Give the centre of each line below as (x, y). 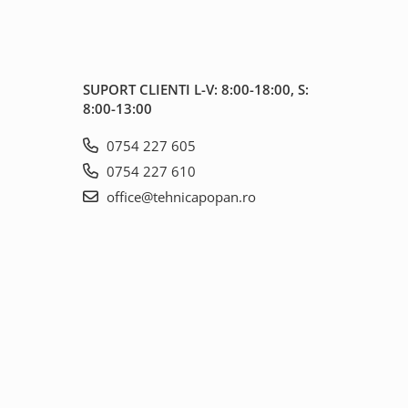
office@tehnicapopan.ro (179, 197)
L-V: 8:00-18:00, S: (251, 89)
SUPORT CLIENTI (138, 89)
